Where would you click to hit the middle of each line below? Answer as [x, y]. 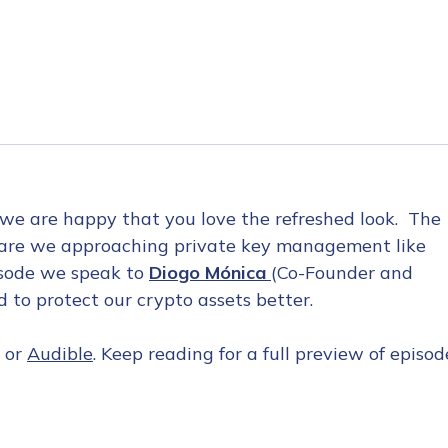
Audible [60, 353]
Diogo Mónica [207, 272]
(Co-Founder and [342, 272]
